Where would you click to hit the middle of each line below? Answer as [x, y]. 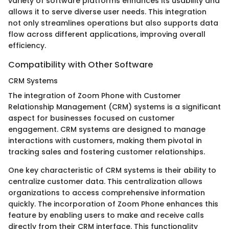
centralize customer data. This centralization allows [105, 181]
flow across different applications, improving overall [107, 34]
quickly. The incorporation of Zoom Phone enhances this [113, 204]
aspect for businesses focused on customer [91, 118]
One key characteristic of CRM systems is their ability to [112, 170]
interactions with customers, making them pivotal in [105, 140]
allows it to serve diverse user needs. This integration [107, 12]
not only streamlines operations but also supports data [113, 23]
